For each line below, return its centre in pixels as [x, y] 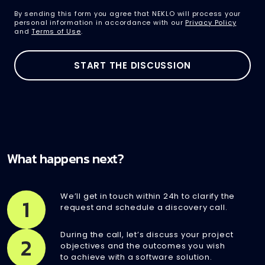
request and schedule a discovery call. [144, 207]
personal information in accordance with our [100, 22]
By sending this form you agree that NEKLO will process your [128, 13]
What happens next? [65, 159]
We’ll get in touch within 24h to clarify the [148, 196]
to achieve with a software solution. [136, 257]
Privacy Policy [211, 22]
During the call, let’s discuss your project [147, 234]
